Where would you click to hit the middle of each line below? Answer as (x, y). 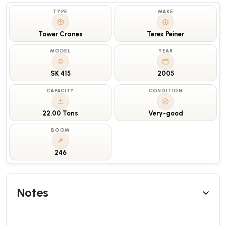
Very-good (165, 113)
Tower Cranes (60, 34)
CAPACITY (60, 90)
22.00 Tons (61, 113)
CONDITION (165, 90)
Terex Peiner (166, 34)
